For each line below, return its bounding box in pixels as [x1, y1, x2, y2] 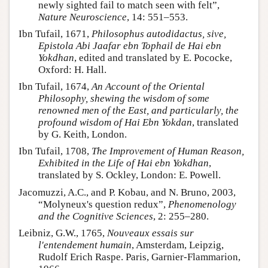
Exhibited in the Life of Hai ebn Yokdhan [38, 157, 209, 169]
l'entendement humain [38, 239, 132, 251]
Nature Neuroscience [38, 11, 127, 23]
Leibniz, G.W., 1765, [19, 227, 107, 239]
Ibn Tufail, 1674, [19, 81, 92, 93]
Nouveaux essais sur [107, 227, 194, 239]
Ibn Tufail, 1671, [19, 28, 92, 39]
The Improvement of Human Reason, [92, 145, 244, 157]
